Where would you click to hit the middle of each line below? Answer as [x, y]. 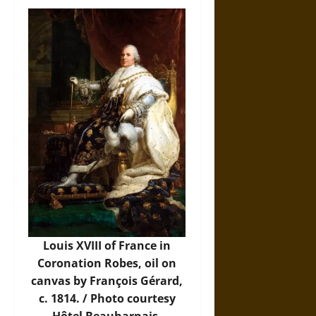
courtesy [150, 298]
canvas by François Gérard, [107, 281]
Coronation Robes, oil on [107, 263]
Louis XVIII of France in [107, 245]
